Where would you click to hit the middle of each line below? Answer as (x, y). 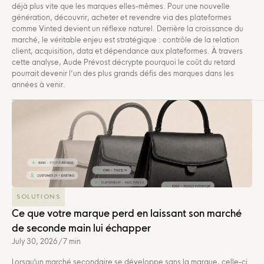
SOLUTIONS (39, 196)
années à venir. (39, 84)
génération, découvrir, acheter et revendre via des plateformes (122, 17)
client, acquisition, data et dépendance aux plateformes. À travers (127, 51)
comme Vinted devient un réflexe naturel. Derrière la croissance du (128, 28)
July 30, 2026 (35, 241)
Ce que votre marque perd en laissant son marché (127, 213)
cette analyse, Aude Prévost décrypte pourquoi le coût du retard (123, 62)
